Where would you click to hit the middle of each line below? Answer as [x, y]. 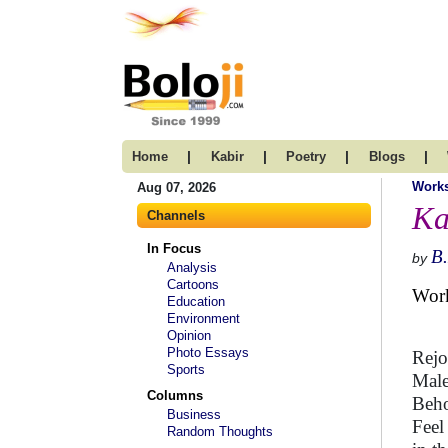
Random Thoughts [220, 431]
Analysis [192, 267]
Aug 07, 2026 [176, 187]
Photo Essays [208, 352]
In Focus [174, 248]
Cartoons [193, 284]
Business [194, 414]
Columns [175, 395]
